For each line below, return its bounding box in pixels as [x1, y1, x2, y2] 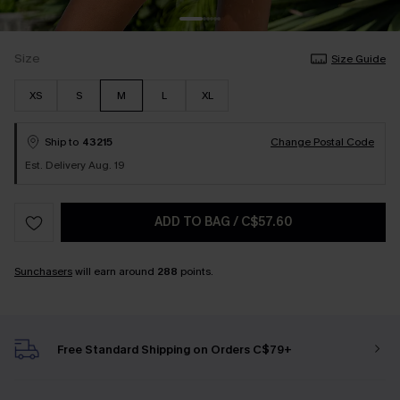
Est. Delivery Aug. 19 [25, 158, 125, 172]
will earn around [72, 264, 157, 279]
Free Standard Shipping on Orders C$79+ [57, 341, 292, 357]
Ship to [45, 135, 79, 149]
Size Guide [331, 52, 386, 66]
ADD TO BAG [154, 213, 233, 230]
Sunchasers [14, 264, 72, 279]
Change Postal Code [271, 135, 374, 149]
